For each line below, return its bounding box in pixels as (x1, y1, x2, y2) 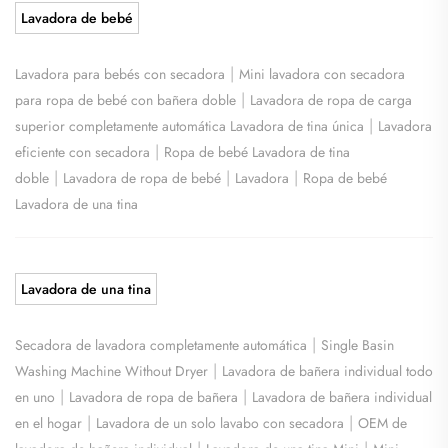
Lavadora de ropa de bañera (69, 386, 238, 407)
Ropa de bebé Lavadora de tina (164, 141, 350, 162)
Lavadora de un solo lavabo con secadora (96, 412, 344, 433)
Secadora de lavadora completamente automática (15, 334, 307, 355)
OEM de (358, 412, 407, 433)
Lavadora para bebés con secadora (15, 63, 225, 84)
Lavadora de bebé (21, 7, 133, 28)
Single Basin (321, 334, 394, 355)
